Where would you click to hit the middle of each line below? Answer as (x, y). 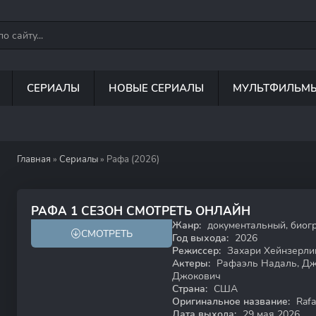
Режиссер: (196, 251)
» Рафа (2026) (129, 159)
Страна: (190, 289)
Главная (34, 159)
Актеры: (191, 263)
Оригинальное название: (231, 302)
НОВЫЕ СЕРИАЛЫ (156, 88)
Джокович (196, 276)
